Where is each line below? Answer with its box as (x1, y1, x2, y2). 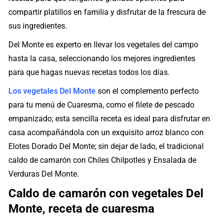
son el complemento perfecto (96, 86, 199, 96)
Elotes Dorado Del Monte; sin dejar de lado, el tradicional (8, 142, 204, 151)
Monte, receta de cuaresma (8, 202, 155, 216)
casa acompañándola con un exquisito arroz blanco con (8, 128, 204, 138)
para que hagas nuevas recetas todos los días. (8, 68, 170, 77)
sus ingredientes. (8, 21, 68, 31)
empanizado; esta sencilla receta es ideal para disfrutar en (8, 114, 211, 124)
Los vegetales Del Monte (8, 86, 96, 96)
